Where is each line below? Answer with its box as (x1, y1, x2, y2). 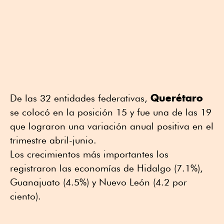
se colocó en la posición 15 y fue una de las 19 (10, 106, 211, 118)
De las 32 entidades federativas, (10, 92, 150, 104)
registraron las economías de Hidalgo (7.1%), (10, 162, 203, 174)
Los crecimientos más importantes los (10, 148, 168, 160)
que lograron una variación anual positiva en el (10, 120, 213, 132)
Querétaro (150, 91, 203, 104)
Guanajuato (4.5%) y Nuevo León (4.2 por (10, 176, 187, 188)
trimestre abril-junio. (10, 134, 96, 146)
